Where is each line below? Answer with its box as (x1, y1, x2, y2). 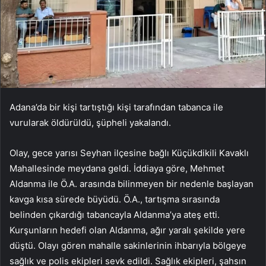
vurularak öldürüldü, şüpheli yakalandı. (9, 117, 171, 129)
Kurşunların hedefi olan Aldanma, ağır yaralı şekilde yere (9, 224, 245, 236)
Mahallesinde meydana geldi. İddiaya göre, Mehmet (9, 163, 224, 175)
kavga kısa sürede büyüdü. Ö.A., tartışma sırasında (9, 194, 220, 205)
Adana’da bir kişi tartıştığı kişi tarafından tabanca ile (9, 102, 223, 113)
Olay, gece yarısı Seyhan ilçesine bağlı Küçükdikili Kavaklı (9, 147, 249, 159)
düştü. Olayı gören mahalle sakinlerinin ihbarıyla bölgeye (9, 240, 246, 252)
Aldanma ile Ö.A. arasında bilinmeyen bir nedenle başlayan (9, 178, 254, 190)
